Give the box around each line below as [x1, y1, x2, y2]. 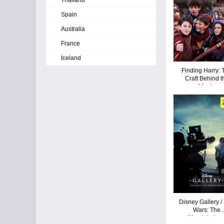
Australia [61, 25, 85, 32]
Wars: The [193, 206, 221, 213]
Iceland [61, 54, 81, 61]
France [61, 40, 80, 47]
